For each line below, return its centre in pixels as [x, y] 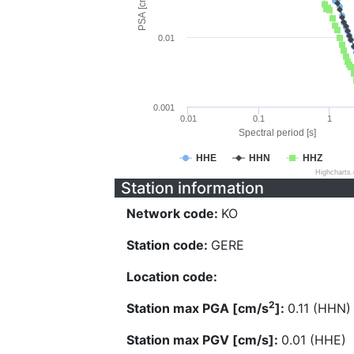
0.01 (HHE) [314, 340]
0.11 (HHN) [319, 308]
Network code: [174, 213]
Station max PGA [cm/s [198, 308]
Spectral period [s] [277, 133]
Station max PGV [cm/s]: [204, 340]
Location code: [172, 277]
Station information [192, 188]
